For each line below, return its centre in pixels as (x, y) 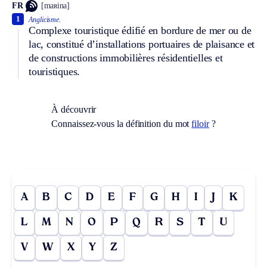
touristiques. (55, 71)
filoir (200, 123)
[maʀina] (55, 6)
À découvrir (74, 109)
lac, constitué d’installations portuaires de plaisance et (142, 44)
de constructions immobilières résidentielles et (126, 58)
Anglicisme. (45, 19)
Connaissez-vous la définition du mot (122, 123)
